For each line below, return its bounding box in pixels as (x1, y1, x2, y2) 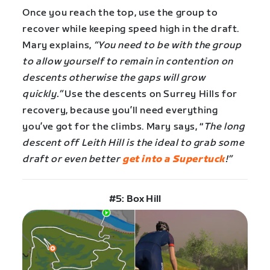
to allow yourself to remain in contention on (22, 55, 233, 67)
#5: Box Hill (108, 193, 162, 206)
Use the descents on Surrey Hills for (62, 88, 237, 100)
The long (203, 121, 245, 133)
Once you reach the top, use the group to (22, 7, 218, 19)
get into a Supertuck (122, 153, 225, 165)
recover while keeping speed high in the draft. (22, 23, 239, 35)
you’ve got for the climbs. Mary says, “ (22, 121, 204, 133)
